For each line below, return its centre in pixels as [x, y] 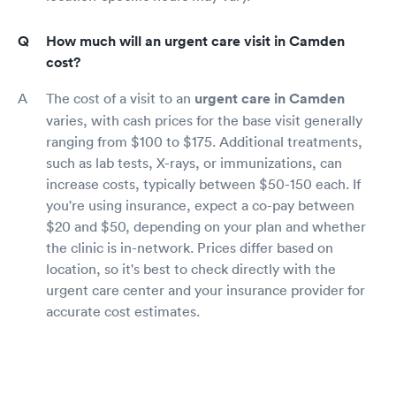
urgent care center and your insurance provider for [206, 290]
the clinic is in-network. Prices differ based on [190, 247]
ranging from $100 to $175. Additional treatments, [204, 141]
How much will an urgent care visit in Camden [195, 41]
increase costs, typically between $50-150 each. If [203, 184]
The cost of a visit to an [120, 98]
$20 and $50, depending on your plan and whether [206, 226]
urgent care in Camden [270, 99]
